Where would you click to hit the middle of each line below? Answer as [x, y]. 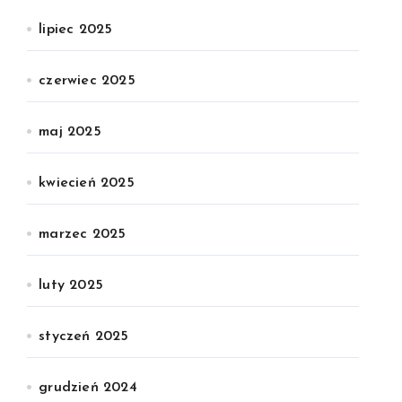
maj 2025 [70, 132]
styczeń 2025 [84, 336]
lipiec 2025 [76, 30]
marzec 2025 [83, 234]
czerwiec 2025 [87, 81]
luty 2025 [71, 285]
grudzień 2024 [88, 388]
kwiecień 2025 [87, 183]
